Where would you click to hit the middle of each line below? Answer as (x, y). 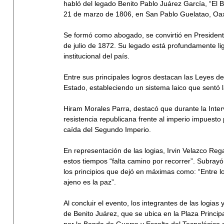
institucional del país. (96, 56)
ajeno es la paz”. (90, 182)
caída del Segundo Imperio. (107, 130)
